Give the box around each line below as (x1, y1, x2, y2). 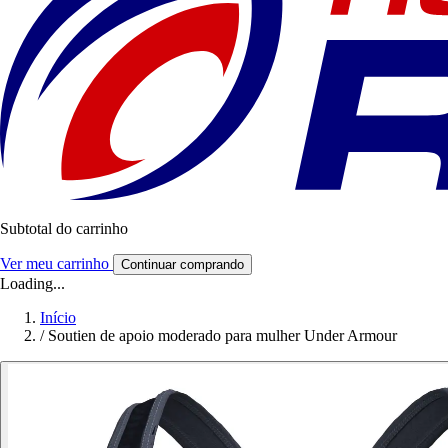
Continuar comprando (121, 257, 244, 273)
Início (40, 309, 76, 327)
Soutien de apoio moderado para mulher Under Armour (48, 327, 397, 345)
